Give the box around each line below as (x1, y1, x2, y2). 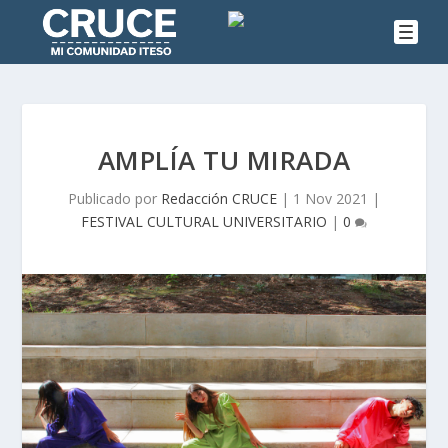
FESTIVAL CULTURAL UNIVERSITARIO (81, 212, 327, 232)
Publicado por (68, 189, 161, 209)
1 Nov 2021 (293, 189, 368, 209)
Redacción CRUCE (161, 189, 277, 209)
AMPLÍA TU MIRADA (97, 142, 351, 179)
